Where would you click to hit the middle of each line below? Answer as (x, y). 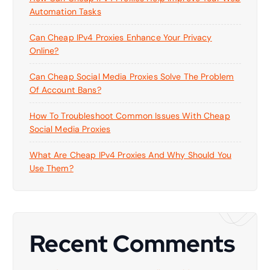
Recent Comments (132, 243)
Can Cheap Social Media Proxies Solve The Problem (132, 76)
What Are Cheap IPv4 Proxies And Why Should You (130, 155)
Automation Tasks (65, 11)
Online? (44, 50)
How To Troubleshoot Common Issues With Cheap (130, 115)
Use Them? (51, 168)
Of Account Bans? (65, 89)
